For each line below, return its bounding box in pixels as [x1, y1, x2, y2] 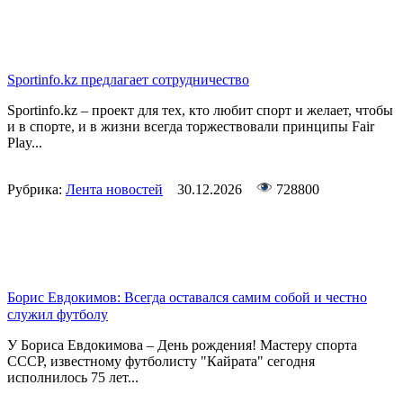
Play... [7, 135, 42, 151]
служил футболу [7, 307, 108, 323]
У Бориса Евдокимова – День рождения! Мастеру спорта [7, 337, 357, 354]
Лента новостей [66, 182, 163, 198]
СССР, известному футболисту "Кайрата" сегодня [7, 354, 315, 370]
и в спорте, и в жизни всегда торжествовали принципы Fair [7, 119, 374, 135]
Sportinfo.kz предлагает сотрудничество [7, 72, 249, 88]
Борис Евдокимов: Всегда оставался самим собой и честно [7, 290, 367, 306]
